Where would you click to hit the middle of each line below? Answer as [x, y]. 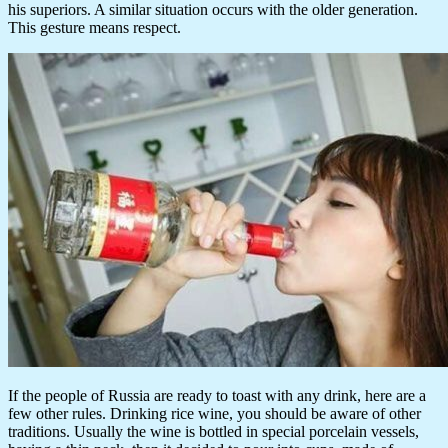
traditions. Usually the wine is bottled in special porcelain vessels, [213, 432]
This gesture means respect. [94, 28]
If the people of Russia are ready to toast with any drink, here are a [217, 396]
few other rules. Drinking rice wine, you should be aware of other [214, 414]
